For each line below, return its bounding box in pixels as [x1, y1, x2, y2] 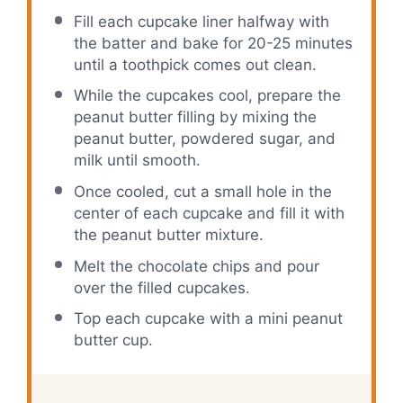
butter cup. [73, 331, 153, 350]
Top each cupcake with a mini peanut [73, 309, 343, 328]
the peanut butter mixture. [73, 225, 264, 244]
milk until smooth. [73, 151, 201, 170]
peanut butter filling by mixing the [73, 108, 317, 127]
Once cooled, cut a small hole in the [73, 182, 332, 201]
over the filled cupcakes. [73, 278, 250, 297]
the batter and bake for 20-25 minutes [73, 33, 353, 52]
